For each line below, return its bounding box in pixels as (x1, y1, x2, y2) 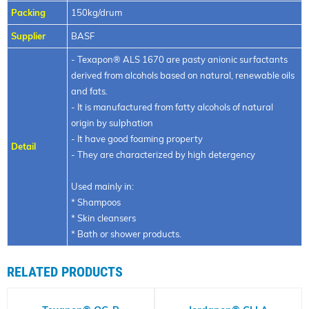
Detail (11, 140, 36, 152)
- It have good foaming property (71, 132, 203, 144)
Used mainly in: (71, 180, 136, 192)
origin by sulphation (71, 117, 153, 128)
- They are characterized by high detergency (71, 148, 255, 160)
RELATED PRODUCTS (7, 263, 123, 280)
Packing (11, 6, 46, 18)
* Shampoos (71, 196, 121, 208)
